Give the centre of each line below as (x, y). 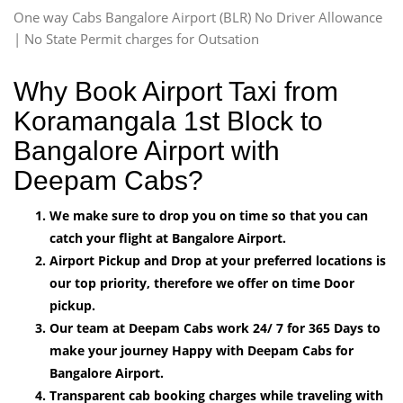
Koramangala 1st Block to (168, 121)
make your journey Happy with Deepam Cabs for (201, 350)
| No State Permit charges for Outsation (136, 38)
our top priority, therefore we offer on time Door (202, 282)
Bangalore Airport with (147, 150)
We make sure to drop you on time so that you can (209, 215)
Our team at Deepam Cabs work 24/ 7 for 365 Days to (215, 327)
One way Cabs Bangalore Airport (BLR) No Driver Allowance (198, 17)
